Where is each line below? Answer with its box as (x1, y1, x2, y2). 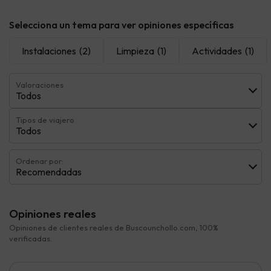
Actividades (192, 44, 242, 57)
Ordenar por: (16, 155, 64, 166)
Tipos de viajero (16, 114, 74, 125)
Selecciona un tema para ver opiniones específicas (9, 18, 234, 31)
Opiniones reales (9, 206, 96, 221)
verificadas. (9, 233, 52, 243)
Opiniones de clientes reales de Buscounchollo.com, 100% (9, 222, 218, 232)
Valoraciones (16, 79, 64, 90)
